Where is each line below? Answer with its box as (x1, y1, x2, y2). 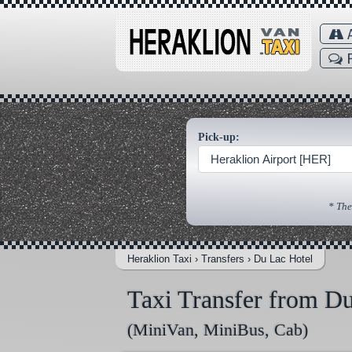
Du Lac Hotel (254, 253, 313, 266)
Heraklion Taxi (127, 253, 192, 266)
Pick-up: (198, 131, 240, 143)
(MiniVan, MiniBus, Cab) (127, 320, 308, 340)
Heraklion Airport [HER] (211, 152, 332, 167)
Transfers (201, 253, 244, 266)
